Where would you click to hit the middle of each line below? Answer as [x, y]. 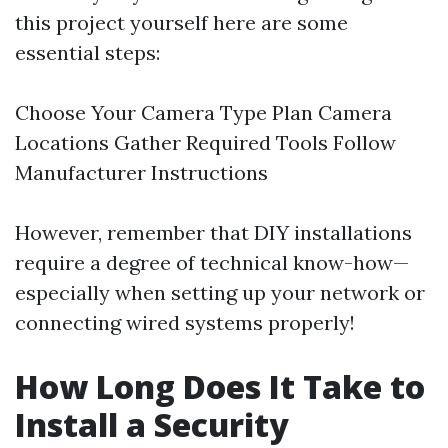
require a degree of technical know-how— [212, 262]
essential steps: [87, 52]
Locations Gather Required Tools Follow [205, 142]
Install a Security [152, 424]
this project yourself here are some [181, 22]
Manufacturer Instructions [141, 172]
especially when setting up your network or [220, 292]
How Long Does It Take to [220, 386]
